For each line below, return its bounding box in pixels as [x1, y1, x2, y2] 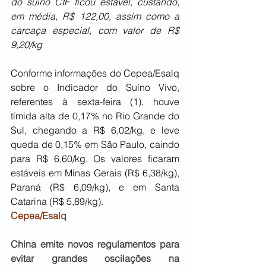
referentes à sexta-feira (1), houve [11, 96, 179, 108]
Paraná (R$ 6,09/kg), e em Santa [11, 181, 179, 194]
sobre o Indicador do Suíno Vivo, [11, 81, 179, 94]
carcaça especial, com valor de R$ [11, 24, 179, 37]
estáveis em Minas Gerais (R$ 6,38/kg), [11, 167, 179, 179]
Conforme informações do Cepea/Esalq [11, 67, 179, 80]
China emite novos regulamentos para [11, 238, 179, 251]
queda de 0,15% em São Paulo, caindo [11, 138, 179, 151]
